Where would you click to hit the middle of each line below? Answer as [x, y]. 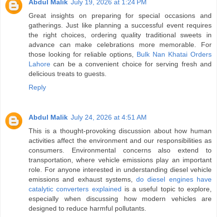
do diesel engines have [174, 179]
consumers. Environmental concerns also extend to [120, 150]
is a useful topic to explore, [166, 189]
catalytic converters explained [75, 189]
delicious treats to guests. [68, 74]
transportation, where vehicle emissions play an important [120, 160]
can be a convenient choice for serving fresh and [131, 64]
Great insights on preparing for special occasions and [120, 16]
